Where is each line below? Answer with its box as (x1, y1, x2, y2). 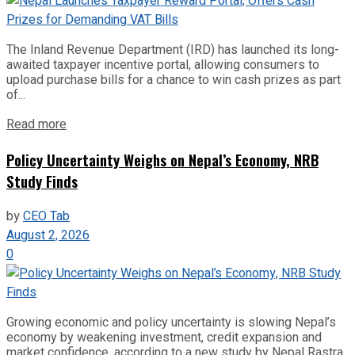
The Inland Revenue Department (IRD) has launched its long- (6, 42, 339, 58)
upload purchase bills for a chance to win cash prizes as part (6, 72, 341, 88)
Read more (6, 115, 67, 135)
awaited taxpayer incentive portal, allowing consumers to (6, 57, 319, 73)
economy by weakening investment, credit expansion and (6, 329, 322, 345)
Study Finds (6, 170, 78, 192)
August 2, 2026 (6, 225, 90, 245)
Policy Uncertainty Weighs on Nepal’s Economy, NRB (6, 148, 319, 170)
